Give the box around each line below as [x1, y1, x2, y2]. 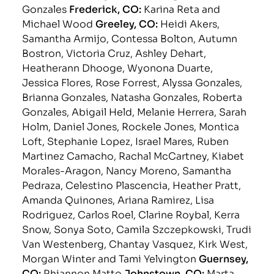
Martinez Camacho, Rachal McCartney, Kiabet [22, 147, 245, 162]
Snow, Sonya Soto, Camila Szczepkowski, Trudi [22, 221, 252, 235]
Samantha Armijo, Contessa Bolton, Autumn [22, 30, 238, 45]
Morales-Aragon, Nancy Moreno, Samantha [22, 162, 232, 177]
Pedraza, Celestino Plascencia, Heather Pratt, [22, 177, 242, 191]
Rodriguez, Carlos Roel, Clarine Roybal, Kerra [22, 206, 240, 221]
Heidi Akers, [160, 15, 220, 30]
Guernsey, [199, 250, 249, 265]
